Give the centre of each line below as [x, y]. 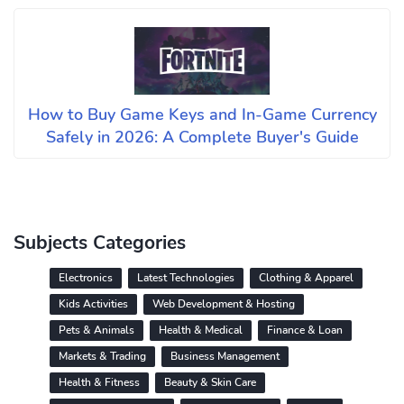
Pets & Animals [96, 330]
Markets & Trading [102, 356]
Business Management [225, 356]
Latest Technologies [186, 278]
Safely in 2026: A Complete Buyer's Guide [202, 137]
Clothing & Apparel [306, 278]
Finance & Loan [305, 330]
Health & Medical [201, 330]
